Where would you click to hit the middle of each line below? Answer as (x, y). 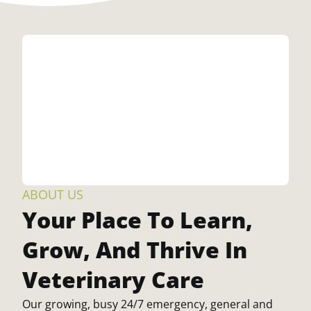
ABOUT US (53, 194)
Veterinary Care (113, 279)
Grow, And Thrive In (135, 250)
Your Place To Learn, (137, 220)
